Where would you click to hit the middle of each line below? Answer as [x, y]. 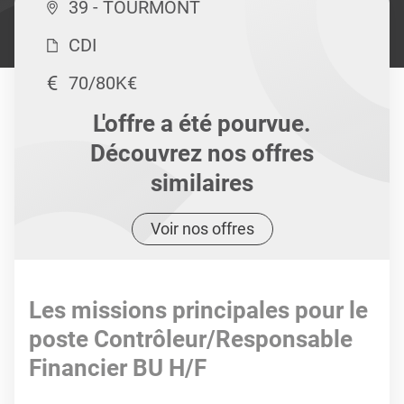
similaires [202, 183]
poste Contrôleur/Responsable [191, 339]
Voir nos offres [202, 229]
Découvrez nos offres [202, 153]
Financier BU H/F [118, 368]
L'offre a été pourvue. [202, 124]
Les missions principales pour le [198, 310]
